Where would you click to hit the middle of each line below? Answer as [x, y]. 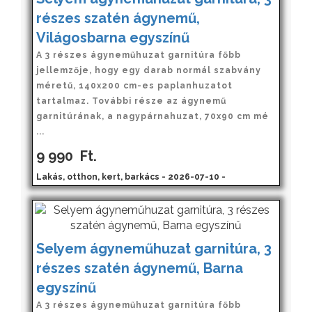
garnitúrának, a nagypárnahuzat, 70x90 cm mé [153, 116]
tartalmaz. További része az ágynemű [131, 101]
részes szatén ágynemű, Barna [140, 268]
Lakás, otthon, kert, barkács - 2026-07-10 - [131, 177]
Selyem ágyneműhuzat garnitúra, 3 [154, 248]
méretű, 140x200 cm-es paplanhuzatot [134, 85]
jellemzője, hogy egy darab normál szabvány [149, 70]
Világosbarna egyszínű [113, 37]
